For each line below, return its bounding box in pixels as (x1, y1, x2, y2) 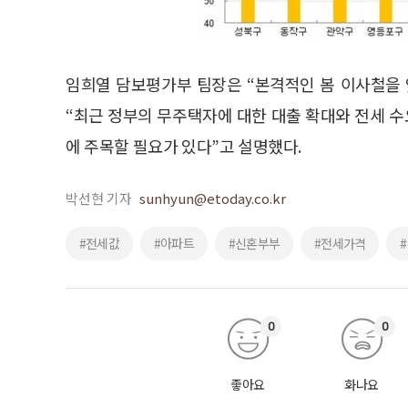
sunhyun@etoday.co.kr (139, 188, 286, 208)
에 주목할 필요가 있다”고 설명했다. (66, 133, 302, 158)
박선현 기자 (66, 188, 132, 208)
